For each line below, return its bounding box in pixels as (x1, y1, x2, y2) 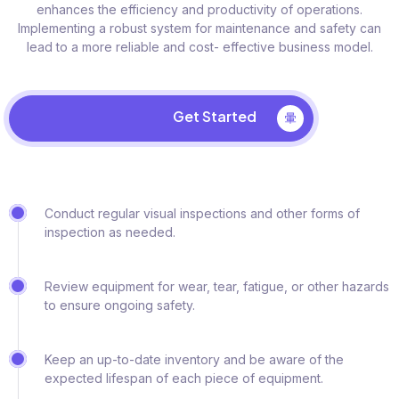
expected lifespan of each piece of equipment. (45, 370, 323, 387)
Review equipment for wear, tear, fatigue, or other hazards (45, 279, 389, 295)
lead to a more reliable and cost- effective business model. (26, 39, 373, 54)
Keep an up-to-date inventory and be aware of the (45, 352, 344, 368)
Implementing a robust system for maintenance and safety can (18, 20, 381, 36)
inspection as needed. (45, 224, 175, 240)
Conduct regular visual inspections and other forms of (45, 206, 360, 222)
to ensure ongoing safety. (45, 297, 195, 313)
